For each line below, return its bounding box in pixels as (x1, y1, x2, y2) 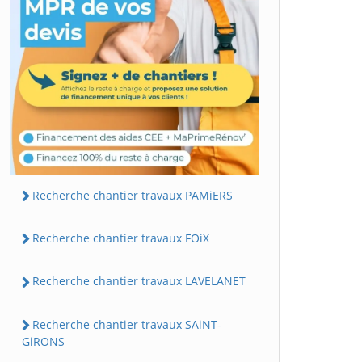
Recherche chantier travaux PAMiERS (32, 187, 233, 203)
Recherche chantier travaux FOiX (32, 230, 209, 246)
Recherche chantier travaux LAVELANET (32, 273, 246, 289)
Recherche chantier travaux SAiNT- (32, 316, 221, 332)
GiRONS (22, 333, 65, 349)
